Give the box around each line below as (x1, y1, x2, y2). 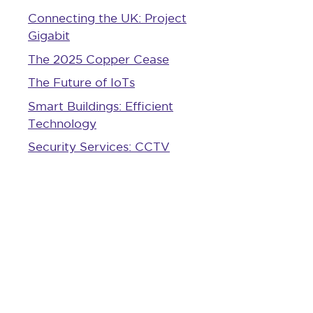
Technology (28, 116, 96, 130)
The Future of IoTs (28, 75, 135, 89)
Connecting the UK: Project (28, 11, 187, 24)
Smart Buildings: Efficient (28, 99, 173, 112)
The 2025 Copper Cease (28, 52, 169, 66)
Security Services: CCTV (28, 140, 170, 153)
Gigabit (28, 29, 70, 42)
